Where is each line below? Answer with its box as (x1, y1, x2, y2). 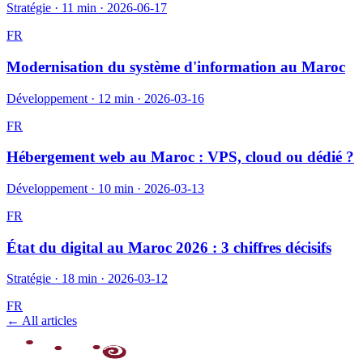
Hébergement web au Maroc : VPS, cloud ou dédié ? (6, 148, 354, 166)
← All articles (6, 314, 77, 328)
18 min (62, 271, 97, 286)
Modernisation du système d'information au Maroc (6, 58, 345, 75)
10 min (98, 181, 134, 195)
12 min (98, 91, 134, 105)
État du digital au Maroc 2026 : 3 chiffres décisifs (6, 238, 331, 256)
